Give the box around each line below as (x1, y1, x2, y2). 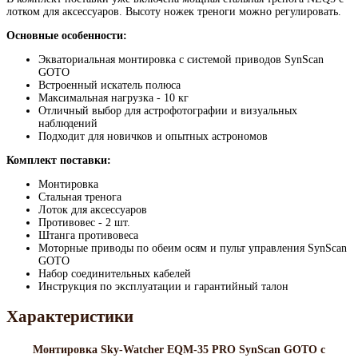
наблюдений (38, 117, 97, 130)
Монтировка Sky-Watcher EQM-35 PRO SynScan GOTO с (33, 343, 325, 356)
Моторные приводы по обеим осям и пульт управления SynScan (38, 242, 347, 255)
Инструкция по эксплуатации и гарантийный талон (38, 280, 288, 293)
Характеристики (6, 307, 133, 327)
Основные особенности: (6, 30, 127, 42)
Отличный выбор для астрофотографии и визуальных (38, 105, 297, 117)
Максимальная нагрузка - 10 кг (38, 92, 189, 105)
